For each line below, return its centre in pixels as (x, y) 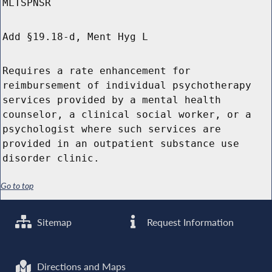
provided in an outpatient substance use (121, 144)
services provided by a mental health (112, 100)
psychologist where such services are (112, 129)
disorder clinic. (51, 158)
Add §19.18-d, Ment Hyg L (75, 37)
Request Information (189, 222)
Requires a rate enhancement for (97, 71)
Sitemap (53, 222)
